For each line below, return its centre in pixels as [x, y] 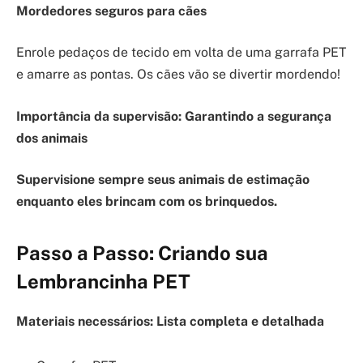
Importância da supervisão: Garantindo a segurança [174, 116]
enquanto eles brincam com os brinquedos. [147, 202]
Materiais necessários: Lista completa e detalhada [170, 321]
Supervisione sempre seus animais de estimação [163, 180]
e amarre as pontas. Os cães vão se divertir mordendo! [178, 75]
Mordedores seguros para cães [111, 11]
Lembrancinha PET [103, 281]
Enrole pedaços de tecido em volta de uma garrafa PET [181, 53]
